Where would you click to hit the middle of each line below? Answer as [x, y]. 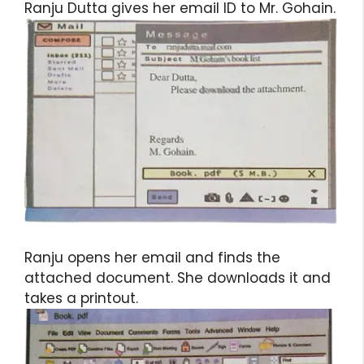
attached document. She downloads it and [178, 277]
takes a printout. [81, 298]
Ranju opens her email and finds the [152, 257]
